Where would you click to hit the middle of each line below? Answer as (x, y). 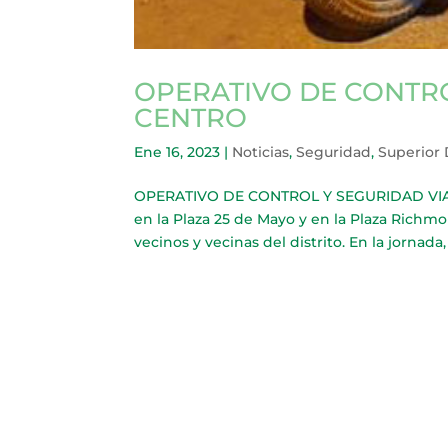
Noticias (261, 152)
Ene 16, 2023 (177, 152)
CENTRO (191, 118)
